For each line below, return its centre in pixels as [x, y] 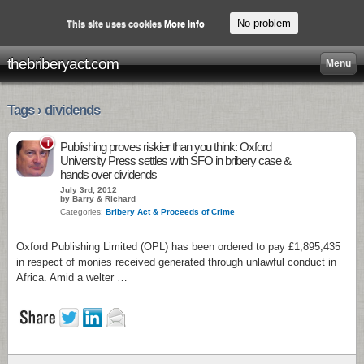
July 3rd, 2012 [89, 190]
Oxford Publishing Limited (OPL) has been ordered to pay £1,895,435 [178, 247]
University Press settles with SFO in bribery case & [175, 160]
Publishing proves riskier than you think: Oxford [166, 147]
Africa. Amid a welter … [72, 277]
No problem [264, 23]
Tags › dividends [54, 110]
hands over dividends [108, 174]
